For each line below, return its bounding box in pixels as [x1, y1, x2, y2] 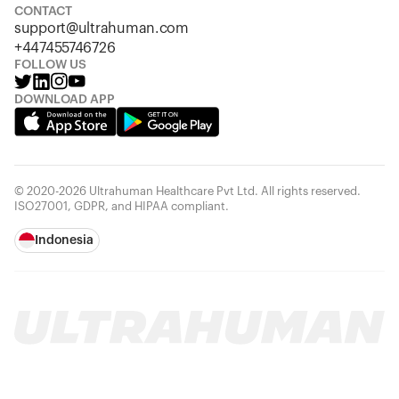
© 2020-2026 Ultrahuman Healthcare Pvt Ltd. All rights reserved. [14, 185, 361, 197]
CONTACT [14, 5, 72, 18]
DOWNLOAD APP [14, 94, 115, 106]
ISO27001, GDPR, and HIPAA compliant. [14, 200, 229, 212]
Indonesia [35, 234, 94, 247]
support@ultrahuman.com [14, 21, 189, 36]
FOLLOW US [14, 59, 86, 71]
